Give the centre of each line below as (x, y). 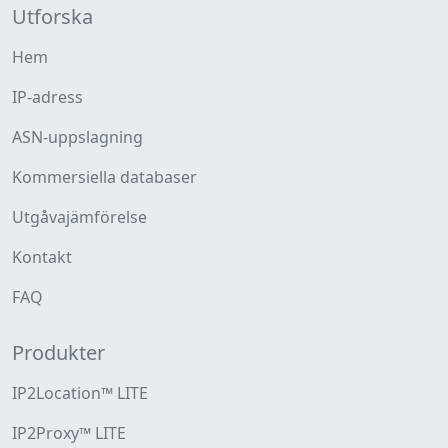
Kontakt (42, 257)
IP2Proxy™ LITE (69, 433)
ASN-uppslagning (77, 137)
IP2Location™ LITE (80, 393)
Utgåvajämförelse (79, 217)
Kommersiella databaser (104, 177)
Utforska (52, 16)
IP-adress (47, 97)
